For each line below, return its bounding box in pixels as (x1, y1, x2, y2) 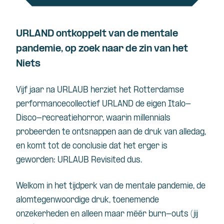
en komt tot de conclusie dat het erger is (16, 141, 167, 150)
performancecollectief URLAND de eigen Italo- (16, 99, 191, 108)
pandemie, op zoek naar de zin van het (16, 43, 188, 54)
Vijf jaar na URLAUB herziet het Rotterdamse (16, 85, 184, 94)
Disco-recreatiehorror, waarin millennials (16, 113, 170, 122)
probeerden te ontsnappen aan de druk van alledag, (16, 127, 206, 136)
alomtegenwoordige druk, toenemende (16, 195, 159, 204)
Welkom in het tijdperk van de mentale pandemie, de (16, 181, 205, 190)
